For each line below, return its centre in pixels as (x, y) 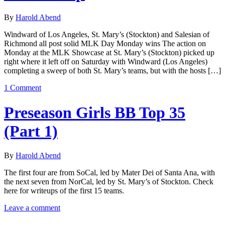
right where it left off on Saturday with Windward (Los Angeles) (106, 62)
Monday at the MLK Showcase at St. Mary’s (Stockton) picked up (109, 53)
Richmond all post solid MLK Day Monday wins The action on (105, 44)
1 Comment (23, 88)
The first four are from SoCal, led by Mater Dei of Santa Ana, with (109, 173)
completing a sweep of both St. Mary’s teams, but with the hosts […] (113, 71)
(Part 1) (31, 131)
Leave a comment (32, 208)
